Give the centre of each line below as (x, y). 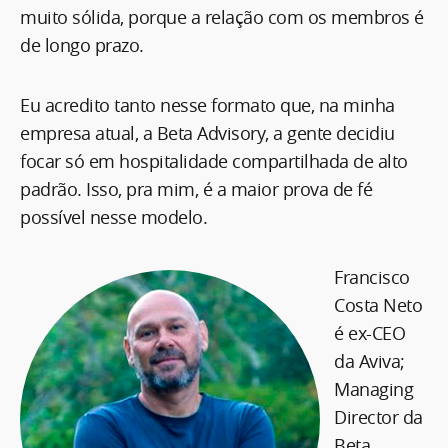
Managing (373, 388)
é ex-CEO (369, 332)
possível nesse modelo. (113, 216)
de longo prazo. (82, 44)
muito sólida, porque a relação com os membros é (222, 16)
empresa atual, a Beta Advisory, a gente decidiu (207, 132)
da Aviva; (369, 360)
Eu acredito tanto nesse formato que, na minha (207, 104)
